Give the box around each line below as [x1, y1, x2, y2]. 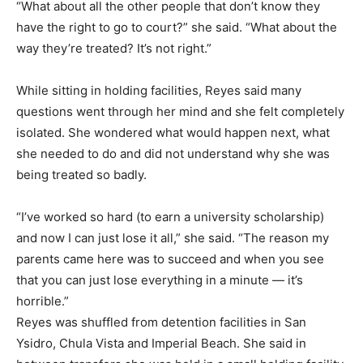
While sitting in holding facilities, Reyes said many [16, 83, 301, 99]
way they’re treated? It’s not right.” [16, 41, 211, 57]
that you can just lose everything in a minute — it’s [16, 272, 303, 288]
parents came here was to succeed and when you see [16, 251, 324, 267]
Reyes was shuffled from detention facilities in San [16, 314, 306, 331]
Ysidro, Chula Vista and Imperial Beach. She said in [16, 335, 306, 352]
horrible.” [16, 293, 69, 310]
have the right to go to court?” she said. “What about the [16, 19, 337, 36]
